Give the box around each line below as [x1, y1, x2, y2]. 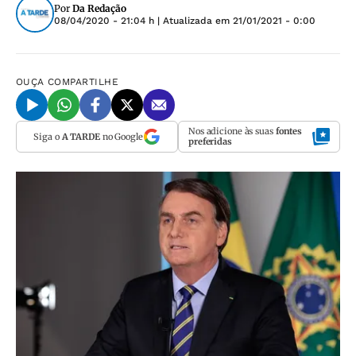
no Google [99, 130, 143, 142]
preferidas [188, 136, 232, 147]
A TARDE [61, 130, 100, 142]
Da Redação [72, 2, 126, 14]
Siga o [33, 130, 62, 142]
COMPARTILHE [48, 76, 119, 87]
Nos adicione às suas [188, 126, 276, 137]
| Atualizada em [154, 15, 233, 26]
